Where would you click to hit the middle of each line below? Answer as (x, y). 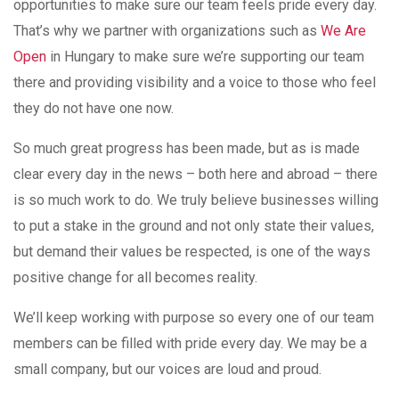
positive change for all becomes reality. (135, 278)
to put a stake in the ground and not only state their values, (194, 226)
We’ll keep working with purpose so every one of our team (194, 318)
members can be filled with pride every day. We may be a (190, 344)
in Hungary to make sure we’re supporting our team (205, 57)
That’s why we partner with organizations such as (167, 31)
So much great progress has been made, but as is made (187, 149)
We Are (343, 31)
